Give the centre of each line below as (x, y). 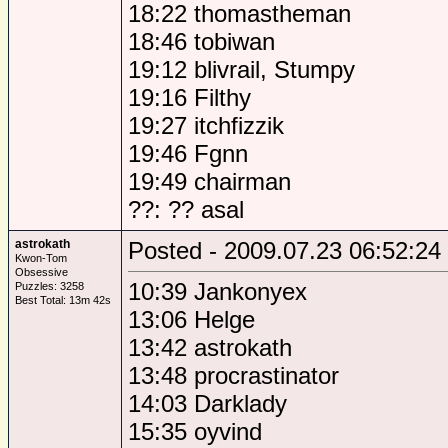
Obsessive (41, 272)
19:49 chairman (209, 181)
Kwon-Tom (41, 258)
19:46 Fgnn (188, 153)
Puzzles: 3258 (49, 286)
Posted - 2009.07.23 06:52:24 (284, 250)
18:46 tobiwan (201, 41)
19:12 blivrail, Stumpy (241, 69)
